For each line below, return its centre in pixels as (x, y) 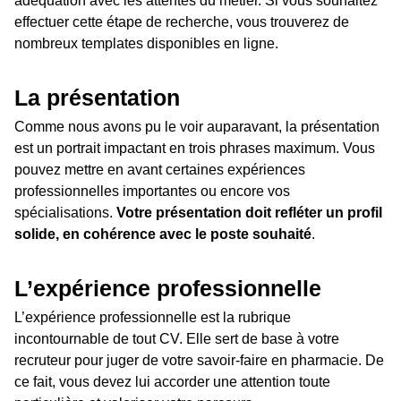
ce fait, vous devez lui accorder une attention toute (172, 382)
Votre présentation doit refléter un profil (249, 213)
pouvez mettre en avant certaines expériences (160, 170)
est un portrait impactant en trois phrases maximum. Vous (195, 149)
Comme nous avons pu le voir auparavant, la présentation (197, 127)
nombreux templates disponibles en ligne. (146, 44)
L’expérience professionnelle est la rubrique (153, 318)
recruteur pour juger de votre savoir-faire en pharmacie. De (199, 361)
